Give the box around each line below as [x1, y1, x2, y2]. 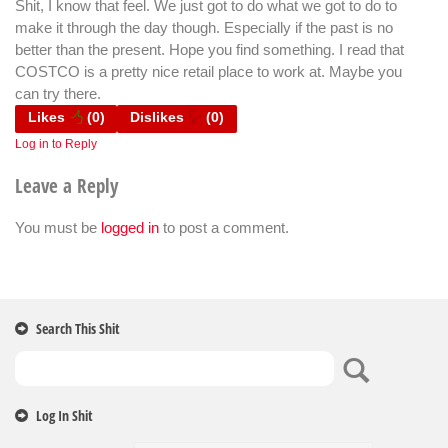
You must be [15, 218, 101, 236]
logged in [101, 218, 159, 236]
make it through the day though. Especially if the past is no [15, 18, 393, 36]
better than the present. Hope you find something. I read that [15, 40, 404, 58]
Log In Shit [36, 406, 93, 426]
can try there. [15, 84, 101, 102]
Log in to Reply [15, 136, 97, 151]
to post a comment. [159, 218, 289, 236]
